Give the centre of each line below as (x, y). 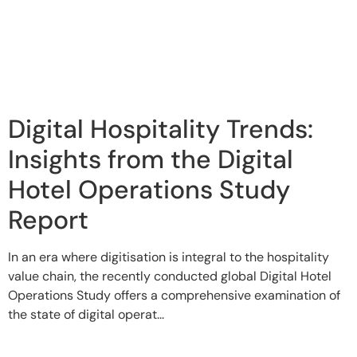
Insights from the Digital (151, 159)
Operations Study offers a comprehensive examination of (174, 295)
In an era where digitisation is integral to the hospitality (169, 257)
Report (48, 220)
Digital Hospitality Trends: (161, 129)
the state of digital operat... (86, 314)
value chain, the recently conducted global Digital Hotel (170, 276)
